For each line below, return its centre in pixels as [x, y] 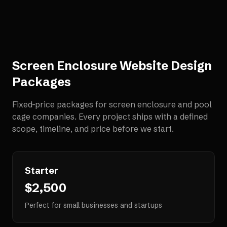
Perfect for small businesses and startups [93, 205]
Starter [42, 171]
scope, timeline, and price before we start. [93, 129]
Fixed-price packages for [61, 104]
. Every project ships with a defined [141, 117]
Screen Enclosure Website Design [112, 66]
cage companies [43, 117]
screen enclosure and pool [160, 104]
